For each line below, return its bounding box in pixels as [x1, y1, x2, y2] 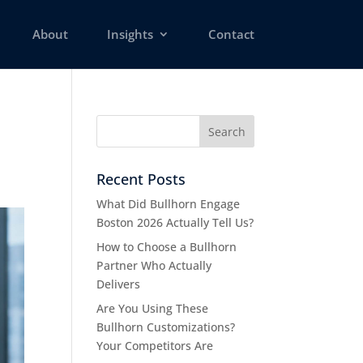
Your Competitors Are [96, 338, 214, 353]
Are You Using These [96, 301, 209, 316]
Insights [106, 26, 153, 42]
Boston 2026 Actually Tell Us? [96, 215, 254, 230]
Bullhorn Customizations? [96, 319, 236, 335]
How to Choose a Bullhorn [96, 239, 237, 254]
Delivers [96, 276, 141, 292]
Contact [207, 26, 254, 42]
